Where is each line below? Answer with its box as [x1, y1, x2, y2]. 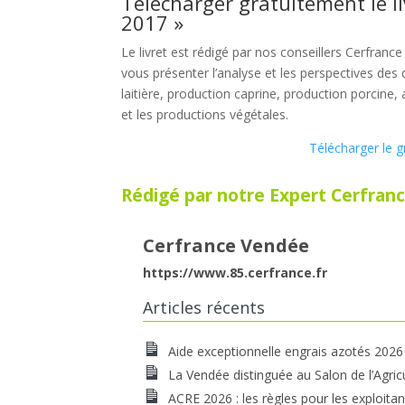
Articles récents [143, 296, 266, 318]
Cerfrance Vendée [143, 232, 310, 258]
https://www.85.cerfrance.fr [143, 263, 328, 281]
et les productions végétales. [121, 105, 289, 123]
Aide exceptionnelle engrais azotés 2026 [167, 342, 403, 360]
